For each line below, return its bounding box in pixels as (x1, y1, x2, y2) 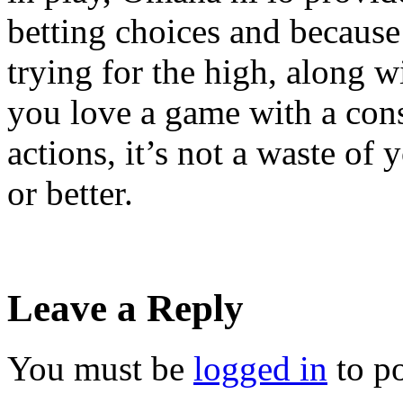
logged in (193, 348, 327, 388)
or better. (7, 173, 133, 212)
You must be (7, 348, 193, 388)
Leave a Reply (7, 286, 244, 329)
